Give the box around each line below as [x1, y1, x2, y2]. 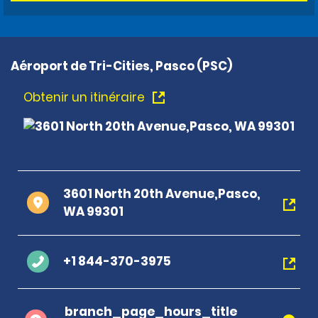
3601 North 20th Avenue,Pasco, [63, 185, 261, 202]
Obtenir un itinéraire [23, 88, 148, 106]
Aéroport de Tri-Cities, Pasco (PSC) [11, 57, 232, 75]
